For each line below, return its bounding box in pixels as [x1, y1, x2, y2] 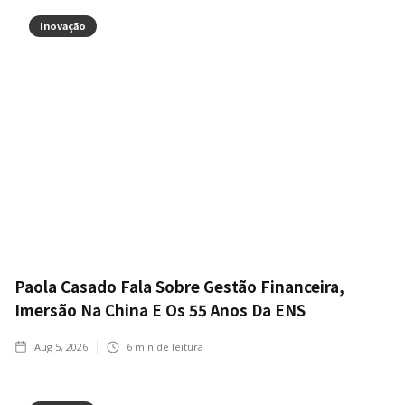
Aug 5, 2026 [34, 339, 88, 353]
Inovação [40, 17, 86, 33]
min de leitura [132, 339, 203, 353]
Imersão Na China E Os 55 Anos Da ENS [14, 297, 306, 321]
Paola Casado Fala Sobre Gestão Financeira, [14, 274, 344, 297]
